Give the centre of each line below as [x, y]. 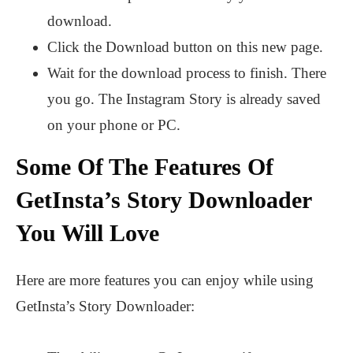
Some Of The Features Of [145, 167]
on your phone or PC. [114, 125]
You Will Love [87, 233]
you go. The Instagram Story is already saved [184, 99]
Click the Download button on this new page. [185, 47]
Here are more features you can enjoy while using [165, 281]
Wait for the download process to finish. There [187, 73]
